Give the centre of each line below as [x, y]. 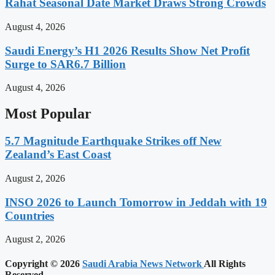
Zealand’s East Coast [58, 155]
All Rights [225, 263]
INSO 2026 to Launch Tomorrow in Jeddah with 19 [136, 202]
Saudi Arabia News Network [143, 263]
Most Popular [48, 114]
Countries [29, 215]
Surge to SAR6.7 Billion [65, 64]
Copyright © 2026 [44, 263]
